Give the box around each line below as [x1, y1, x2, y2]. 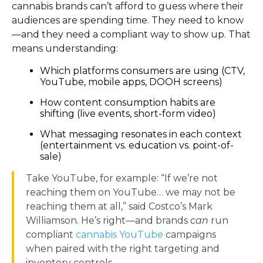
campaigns [163, 229, 216, 241]
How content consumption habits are [40, 97, 215, 109]
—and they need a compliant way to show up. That [12, 29, 251, 41]
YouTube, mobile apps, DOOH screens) [40, 76, 222, 88]
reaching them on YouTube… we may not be [26, 187, 235, 198]
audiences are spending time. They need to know [12, 15, 244, 26]
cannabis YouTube [76, 229, 163, 241]
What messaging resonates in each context [40, 129, 242, 140]
